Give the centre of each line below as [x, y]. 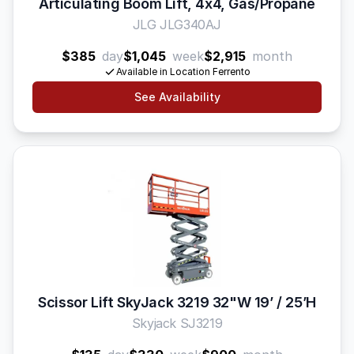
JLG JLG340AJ [177, 24]
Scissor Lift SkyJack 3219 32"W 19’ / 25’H [177, 302]
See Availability [177, 97]
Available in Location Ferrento [183, 72]
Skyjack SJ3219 [177, 323]
